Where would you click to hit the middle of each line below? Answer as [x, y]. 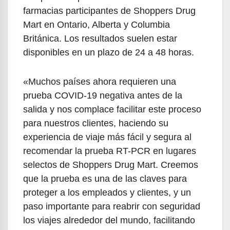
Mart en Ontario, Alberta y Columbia [97, 25]
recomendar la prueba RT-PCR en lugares [110, 151]
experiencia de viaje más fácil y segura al [107, 137]
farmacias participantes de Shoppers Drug [109, 11]
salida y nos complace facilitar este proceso [112, 110]
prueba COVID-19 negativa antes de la [103, 96]
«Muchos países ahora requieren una [100, 82]
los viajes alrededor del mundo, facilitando [109, 221]
